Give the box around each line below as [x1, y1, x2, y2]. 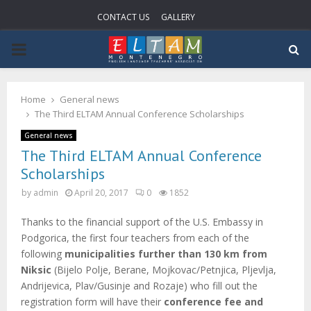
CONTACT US [96, 11, 149, 23]
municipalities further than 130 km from [65, 247, 267, 260]
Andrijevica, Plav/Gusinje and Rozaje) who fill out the [21, 279, 258, 292]
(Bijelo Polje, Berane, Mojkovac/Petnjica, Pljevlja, [51, 263, 276, 276]
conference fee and [164, 295, 263, 308]
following [21, 247, 65, 260]
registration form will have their [21, 295, 164, 308]
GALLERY [160, 11, 195, 23]
